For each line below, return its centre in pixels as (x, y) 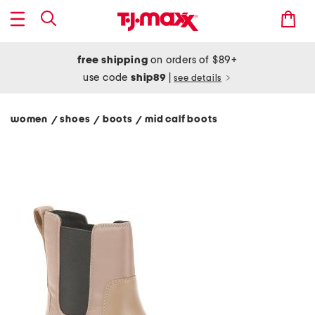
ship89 (150, 78)
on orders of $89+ (193, 60)
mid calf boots (182, 120)
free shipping (113, 60)
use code (107, 78)
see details (198, 78)
